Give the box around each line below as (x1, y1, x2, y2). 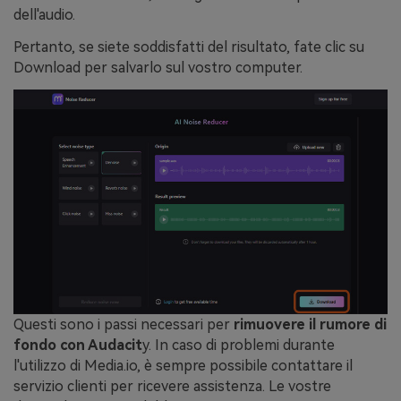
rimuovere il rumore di (234, 315, 387, 333)
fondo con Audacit (13, 336, 142, 354)
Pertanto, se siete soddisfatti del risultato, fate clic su (13, 38, 364, 56)
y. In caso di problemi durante (142, 336, 335, 354)
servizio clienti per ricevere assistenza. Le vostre (13, 377, 331, 395)
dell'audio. (13, 6, 75, 24)
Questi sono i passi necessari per (13, 315, 230, 333)
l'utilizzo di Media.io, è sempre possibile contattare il (13, 356, 353, 374)
